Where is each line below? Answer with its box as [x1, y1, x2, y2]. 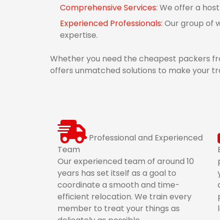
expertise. [60, 29, 98, 41]
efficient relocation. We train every [57, 191, 192, 202]
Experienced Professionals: [60, 18, 165, 29]
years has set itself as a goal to [57, 167, 176, 179]
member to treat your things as [57, 203, 180, 214]
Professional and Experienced [89, 132, 203, 143]
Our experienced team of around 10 [57, 156, 194, 167]
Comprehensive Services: [60, 2, 160, 13]
